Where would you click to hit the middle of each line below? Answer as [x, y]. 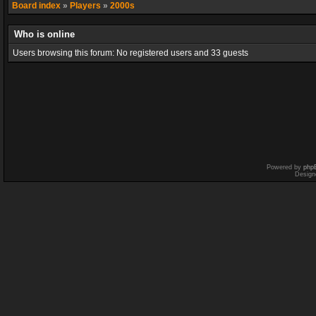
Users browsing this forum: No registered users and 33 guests [130, 53]
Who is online [44, 34]
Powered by [285, 167]
